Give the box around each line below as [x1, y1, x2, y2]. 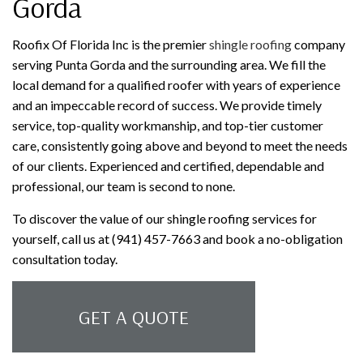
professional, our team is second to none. [12, 177, 235, 194]
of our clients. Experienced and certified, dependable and [12, 157, 324, 173]
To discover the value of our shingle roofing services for [12, 210, 317, 226]
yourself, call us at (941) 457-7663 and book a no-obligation [12, 230, 343, 246]
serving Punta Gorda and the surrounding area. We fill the [12, 56, 326, 72]
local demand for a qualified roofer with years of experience [12, 76, 340, 92]
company [292, 36, 345, 52]
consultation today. [12, 250, 117, 267]
